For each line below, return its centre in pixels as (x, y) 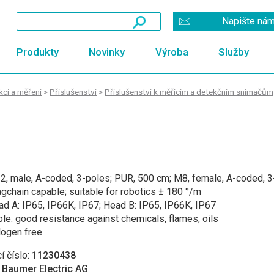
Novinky (107, 52)
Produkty (37, 52)
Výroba (172, 52)
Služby (234, 52)
